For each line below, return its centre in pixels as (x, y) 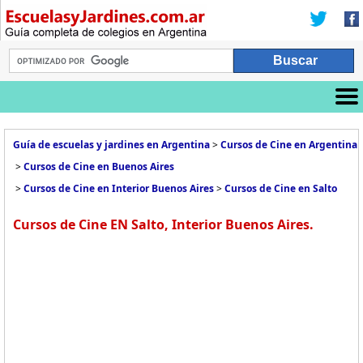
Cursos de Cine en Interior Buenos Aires (119, 188)
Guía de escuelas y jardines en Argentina (111, 145)
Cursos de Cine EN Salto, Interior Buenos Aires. (163, 224)
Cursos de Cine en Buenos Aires (99, 167)
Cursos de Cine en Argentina (289, 145)
